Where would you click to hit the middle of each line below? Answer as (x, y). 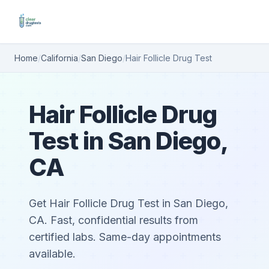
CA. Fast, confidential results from (113, 220)
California (59, 58)
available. (52, 254)
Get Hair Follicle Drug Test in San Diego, (128, 203)
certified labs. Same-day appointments (125, 237)
